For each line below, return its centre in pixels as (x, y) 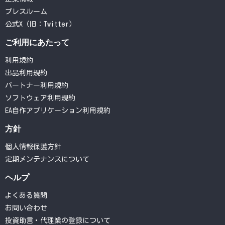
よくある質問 (26, 196)
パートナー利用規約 (37, 86)
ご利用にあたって (37, 42)
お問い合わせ (26, 208)
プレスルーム (26, 12)
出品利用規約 (26, 73)
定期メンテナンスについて (47, 159)
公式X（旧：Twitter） (40, 24)
